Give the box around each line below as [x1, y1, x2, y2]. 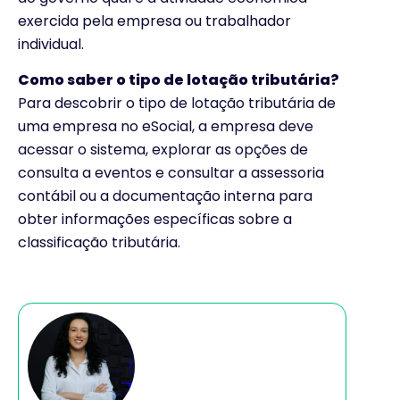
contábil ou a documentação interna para [18, 186, 312, 207]
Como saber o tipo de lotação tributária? [18, 70, 339, 91]
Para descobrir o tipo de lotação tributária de [18, 93, 336, 114]
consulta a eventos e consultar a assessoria [18, 162, 324, 184]
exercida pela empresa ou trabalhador [18, 10, 291, 31]
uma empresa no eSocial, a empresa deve [18, 116, 313, 137]
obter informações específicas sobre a [18, 209, 292, 230]
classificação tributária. [18, 232, 180, 254]
